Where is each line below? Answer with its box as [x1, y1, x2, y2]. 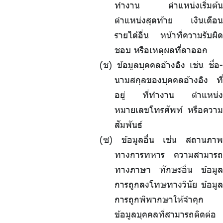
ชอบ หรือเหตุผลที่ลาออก [114, 44, 208, 56]
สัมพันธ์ [114, 119, 142, 130]
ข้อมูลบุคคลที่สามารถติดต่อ [114, 209, 216, 220]
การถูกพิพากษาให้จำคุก [114, 194, 204, 205]
